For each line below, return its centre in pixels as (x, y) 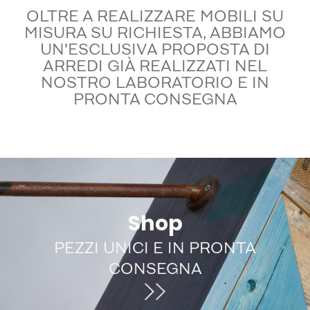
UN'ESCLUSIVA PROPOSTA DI (155, 51)
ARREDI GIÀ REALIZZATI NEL (155, 68)
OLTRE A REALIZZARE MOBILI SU (155, 18)
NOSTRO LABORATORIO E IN (155, 84)
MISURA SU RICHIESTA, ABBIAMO (155, 35)
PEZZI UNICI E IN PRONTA (155, 250)
